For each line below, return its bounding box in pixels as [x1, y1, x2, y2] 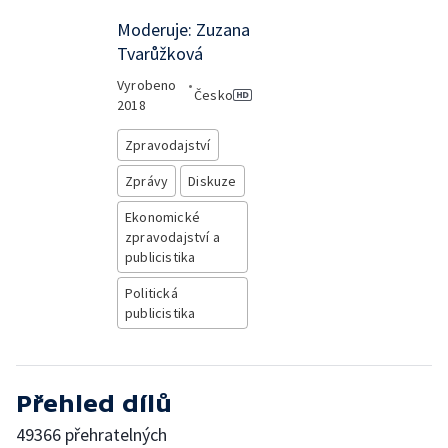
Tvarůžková [117, 42, 203, 65]
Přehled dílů [16, 390, 172, 417]
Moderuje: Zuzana [117, 18, 250, 41]
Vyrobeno [117, 76, 177, 94]
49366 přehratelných [16, 423, 167, 446]
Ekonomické [125, 208, 200, 226]
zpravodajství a [125, 228, 220, 246]
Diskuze [188, 172, 237, 190]
